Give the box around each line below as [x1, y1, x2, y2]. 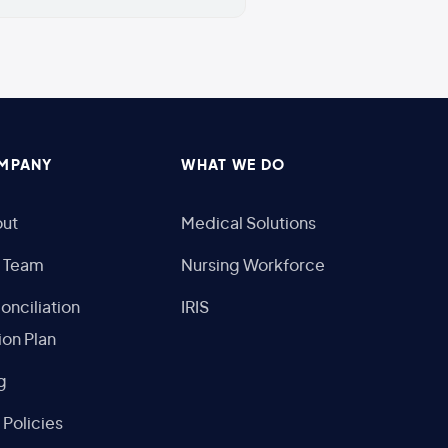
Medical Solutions [181, 216, 317, 233]
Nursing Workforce [181, 258, 326, 275]
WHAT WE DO [181, 159, 286, 174]
